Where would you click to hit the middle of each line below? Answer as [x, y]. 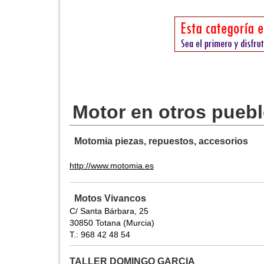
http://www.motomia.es [112, 166]
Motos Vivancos [110, 199]
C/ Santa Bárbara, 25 [109, 211]
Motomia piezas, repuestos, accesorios [161, 141]
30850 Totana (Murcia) [112, 223]
